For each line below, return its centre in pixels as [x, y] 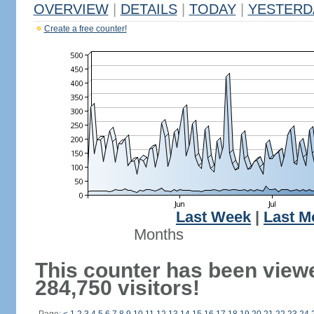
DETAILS [149, 9]
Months [158, 235]
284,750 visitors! [117, 288]
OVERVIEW [71, 9]
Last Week [213, 217]
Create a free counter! [85, 29]
